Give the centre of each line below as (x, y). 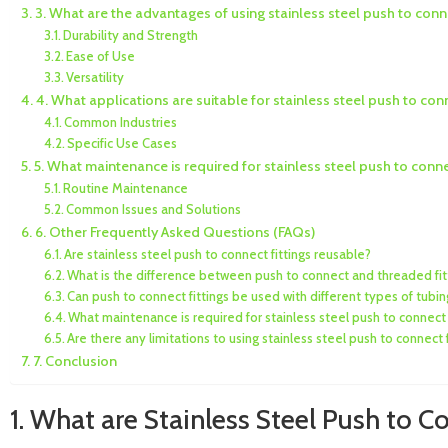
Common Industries (121, 122)
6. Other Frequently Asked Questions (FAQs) (174, 232)
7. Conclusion (74, 361)
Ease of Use (101, 56)
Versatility (95, 77)
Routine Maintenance (126, 188)
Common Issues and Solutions (154, 209)
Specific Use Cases (122, 143)
